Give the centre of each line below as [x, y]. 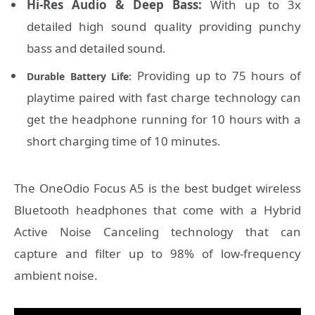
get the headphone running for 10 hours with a [164, 119]
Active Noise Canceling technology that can [157, 231]
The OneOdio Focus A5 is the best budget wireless [157, 188]
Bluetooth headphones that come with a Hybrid [157, 210]
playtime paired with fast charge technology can [164, 97]
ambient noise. [56, 275]
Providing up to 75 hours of [216, 75]
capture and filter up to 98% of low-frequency [157, 253]
